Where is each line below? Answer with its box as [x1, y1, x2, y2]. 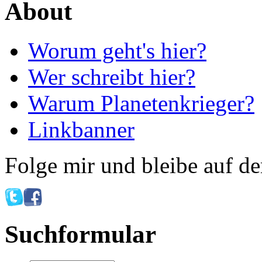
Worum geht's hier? [28, 37, 206, 63]
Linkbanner [28, 116, 135, 142]
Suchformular [5, 220, 156, 249]
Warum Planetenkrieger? [28, 90, 254, 116]
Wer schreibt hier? [28, 64, 195, 89]
